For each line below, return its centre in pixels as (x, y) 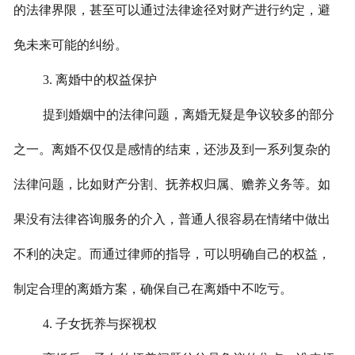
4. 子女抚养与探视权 (99, 324)
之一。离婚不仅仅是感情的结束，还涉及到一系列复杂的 (172, 150)
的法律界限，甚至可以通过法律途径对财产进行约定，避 (172, 10)
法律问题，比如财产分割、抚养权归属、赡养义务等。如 (172, 185)
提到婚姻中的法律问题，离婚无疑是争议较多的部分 (188, 115)
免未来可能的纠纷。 (70, 45)
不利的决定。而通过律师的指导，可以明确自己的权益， (172, 254)
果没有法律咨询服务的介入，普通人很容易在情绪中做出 (172, 219)
